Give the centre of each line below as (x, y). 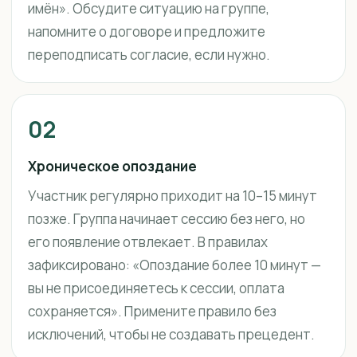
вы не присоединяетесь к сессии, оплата (156, 288)
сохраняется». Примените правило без (152, 311)
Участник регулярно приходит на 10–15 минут (173, 196)
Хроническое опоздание (112, 166)
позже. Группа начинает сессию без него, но (167, 219)
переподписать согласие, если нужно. (149, 55)
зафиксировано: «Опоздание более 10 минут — (175, 265)
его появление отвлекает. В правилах (148, 242)
